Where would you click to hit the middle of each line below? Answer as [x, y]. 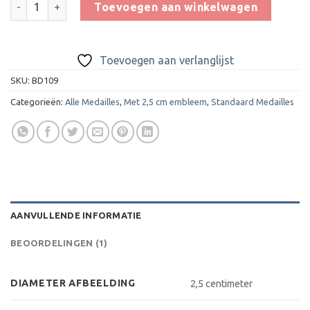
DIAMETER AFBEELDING [73, 283]
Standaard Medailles [253, 101]
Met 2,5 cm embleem [165, 101]
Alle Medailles [92, 101]
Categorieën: [38, 101]
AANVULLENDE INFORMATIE [76, 215]
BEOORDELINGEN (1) [59, 243]
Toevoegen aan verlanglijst [167, 60]
